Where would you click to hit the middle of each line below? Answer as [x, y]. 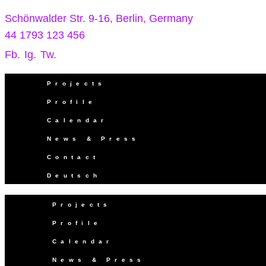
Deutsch [74, 175]
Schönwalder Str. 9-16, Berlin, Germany [99, 18]
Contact [73, 157]
